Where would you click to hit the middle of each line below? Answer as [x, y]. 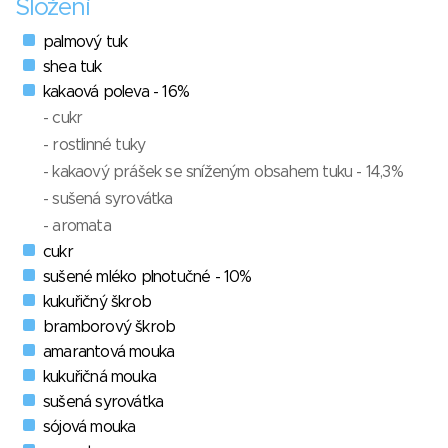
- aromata [77, 226]
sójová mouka [89, 427]
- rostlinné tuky [94, 145]
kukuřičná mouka [99, 377]
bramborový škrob [109, 327]
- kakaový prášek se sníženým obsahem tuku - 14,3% [223, 172]
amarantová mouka [109, 352]
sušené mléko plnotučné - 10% [147, 277]
